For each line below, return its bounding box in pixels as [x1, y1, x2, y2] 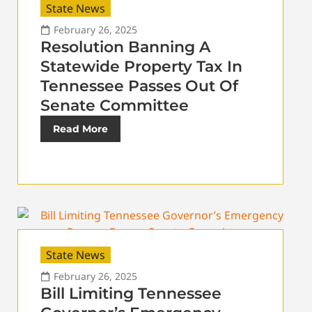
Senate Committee [40, 96, 189, 116]
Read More [53, 123, 108, 136]
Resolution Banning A [40, 38, 210, 57]
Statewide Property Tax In [40, 57, 242, 77]
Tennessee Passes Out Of [40, 77, 238, 96]
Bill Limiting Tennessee [40, 284, 221, 304]
